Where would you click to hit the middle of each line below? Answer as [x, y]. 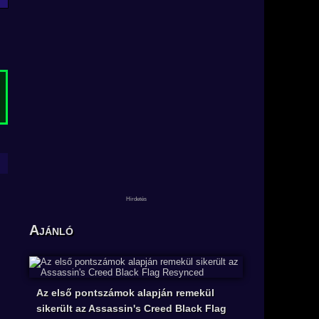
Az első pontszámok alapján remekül [125, 293]
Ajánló [51, 230]
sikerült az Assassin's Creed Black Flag [131, 309]
